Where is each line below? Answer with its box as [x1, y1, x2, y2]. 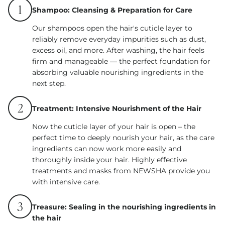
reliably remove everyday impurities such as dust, [32, 34, 206, 44]
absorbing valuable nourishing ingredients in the [32, 67, 203, 77]
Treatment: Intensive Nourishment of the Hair [32, 103, 201, 113]
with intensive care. [32, 177, 100, 186]
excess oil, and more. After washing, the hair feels [32, 45, 204, 55]
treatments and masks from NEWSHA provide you [32, 166, 210, 175]
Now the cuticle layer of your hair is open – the [32, 122, 195, 131]
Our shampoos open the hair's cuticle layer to [32, 23, 192, 33]
